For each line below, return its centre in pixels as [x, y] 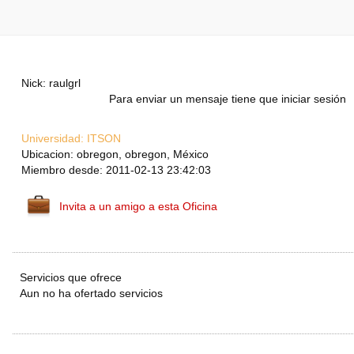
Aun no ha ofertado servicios [91, 294]
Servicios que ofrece [71, 278]
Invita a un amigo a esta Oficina [138, 207]
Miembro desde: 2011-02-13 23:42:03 [116, 170]
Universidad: [53, 139]
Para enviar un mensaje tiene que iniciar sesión [228, 99]
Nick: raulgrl [51, 83]
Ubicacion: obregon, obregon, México [115, 154]
